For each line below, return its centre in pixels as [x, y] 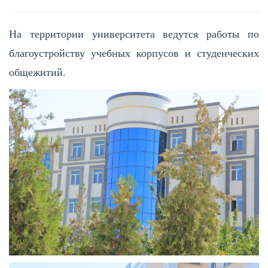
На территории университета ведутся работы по [134, 34]
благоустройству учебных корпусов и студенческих [134, 53]
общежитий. [37, 72]
